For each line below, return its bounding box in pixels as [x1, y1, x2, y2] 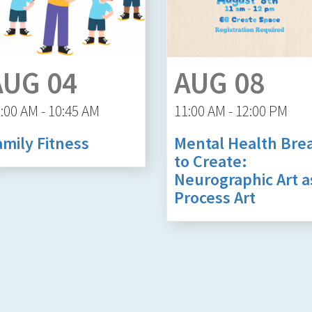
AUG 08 [174, 63, 265, 102]
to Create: [174, 150, 247, 172]
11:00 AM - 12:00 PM [174, 101, 288, 120]
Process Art [174, 186, 256, 208]
